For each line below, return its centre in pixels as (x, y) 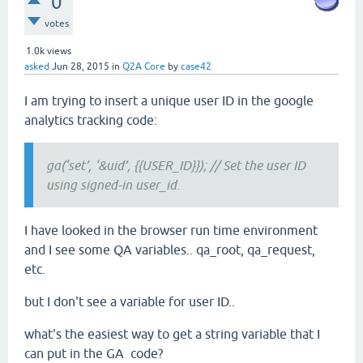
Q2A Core (144, 66)
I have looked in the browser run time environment (171, 230)
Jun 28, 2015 (81, 66)
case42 (196, 66)
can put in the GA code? (95, 353)
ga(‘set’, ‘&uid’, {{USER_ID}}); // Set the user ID (176, 165)
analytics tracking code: (91, 120)
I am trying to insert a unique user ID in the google (169, 100)
